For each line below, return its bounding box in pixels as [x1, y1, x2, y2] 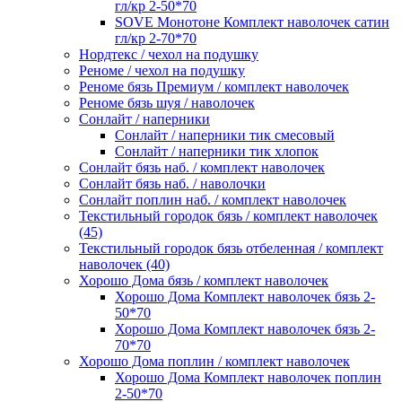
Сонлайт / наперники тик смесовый [115, 127, 335, 144]
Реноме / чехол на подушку [79, 63, 245, 79]
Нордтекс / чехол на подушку [79, 47, 258, 63]
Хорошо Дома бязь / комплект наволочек [79, 273, 328, 289]
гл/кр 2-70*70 [115, 31, 197, 47]
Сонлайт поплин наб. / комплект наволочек [79, 192, 346, 208]
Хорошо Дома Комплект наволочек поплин [115, 370, 381, 386]
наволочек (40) [79, 257, 170, 273]
